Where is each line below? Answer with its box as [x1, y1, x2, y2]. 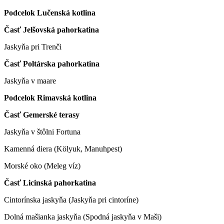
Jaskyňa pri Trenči [4, 42, 61, 51]
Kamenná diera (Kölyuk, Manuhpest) [4, 144, 122, 153]
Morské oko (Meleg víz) [4, 161, 80, 170]
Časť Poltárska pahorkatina [4, 59, 99, 68]
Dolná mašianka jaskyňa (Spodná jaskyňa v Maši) [4, 212, 161, 221]
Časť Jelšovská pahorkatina [4, 25, 99, 34]
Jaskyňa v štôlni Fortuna [4, 127, 80, 136]
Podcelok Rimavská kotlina [4, 93, 96, 102]
